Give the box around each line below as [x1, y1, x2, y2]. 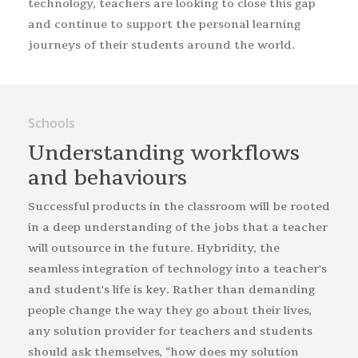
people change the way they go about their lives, [27, 303, 312, 319]
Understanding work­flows [27, 140, 300, 168]
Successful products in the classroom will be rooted [27, 199, 330, 215]
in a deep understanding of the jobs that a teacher [27, 220, 328, 236]
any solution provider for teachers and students [27, 324, 312, 340]
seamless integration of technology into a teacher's [27, 261, 327, 277]
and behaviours [27, 165, 187, 193]
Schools [27, 114, 75, 133]
